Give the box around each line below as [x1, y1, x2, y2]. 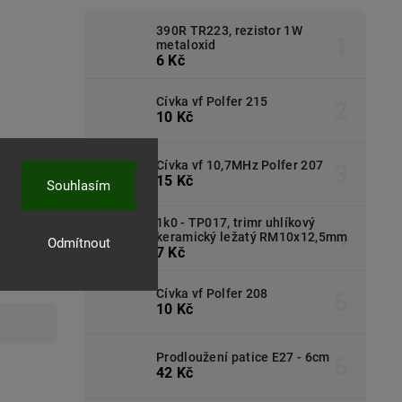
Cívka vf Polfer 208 [156, 286, 268, 301]
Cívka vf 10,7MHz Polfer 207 [156, 158, 324, 173]
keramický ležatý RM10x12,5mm [156, 229, 348, 244]
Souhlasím [47, 178, 110, 194]
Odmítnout [47, 235, 110, 251]
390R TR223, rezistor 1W [156, 22, 302, 38]
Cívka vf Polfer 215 [156, 94, 268, 109]
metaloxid [156, 37, 216, 52]
